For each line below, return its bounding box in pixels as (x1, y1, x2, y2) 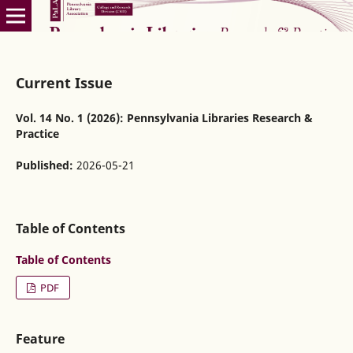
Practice (15, 125, 59, 141)
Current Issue (15, 72, 113, 92)
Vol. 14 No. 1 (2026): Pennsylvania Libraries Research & (15, 110, 313, 125)
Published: (15, 157, 76, 173)
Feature (15, 329, 65, 347)
